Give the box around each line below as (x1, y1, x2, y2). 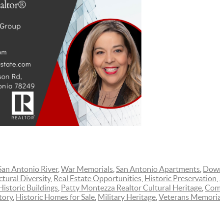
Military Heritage (98, 192, 156, 202)
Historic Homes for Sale (16, 192, 95, 202)
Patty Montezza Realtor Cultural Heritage (61, 183, 202, 192)
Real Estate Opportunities (54, 174, 141, 183)
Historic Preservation (144, 174, 217, 183)
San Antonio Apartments (116, 165, 200, 174)
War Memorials (61, 165, 113, 174)
